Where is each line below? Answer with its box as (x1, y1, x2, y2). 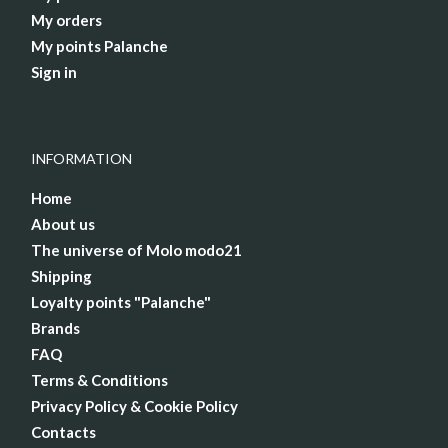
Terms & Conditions (31, 371, 168, 390)
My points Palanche (31, 37, 168, 56)
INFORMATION (31, 150, 132, 168)
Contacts (31, 423, 96, 442)
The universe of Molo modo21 (31, 241, 242, 260)
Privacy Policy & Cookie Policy (31, 397, 238, 416)
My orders (31, 11, 102, 30)
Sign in (31, 63, 77, 82)
